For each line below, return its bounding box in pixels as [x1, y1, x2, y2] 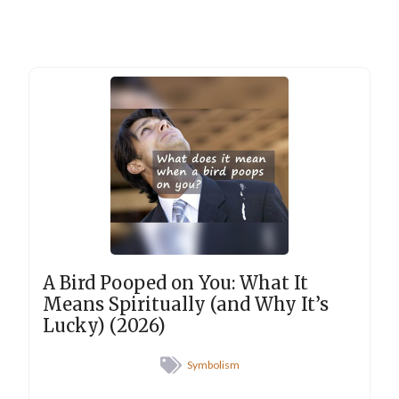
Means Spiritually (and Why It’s [43, 293, 329, 316]
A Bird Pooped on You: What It [43, 272, 308, 295]
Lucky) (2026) [43, 314, 166, 338]
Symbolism [186, 358, 240, 372]
